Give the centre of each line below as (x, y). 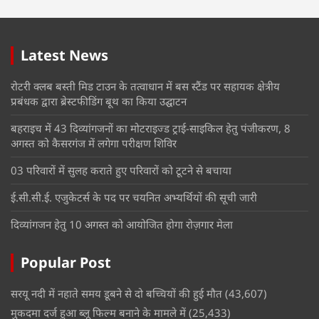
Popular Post (66, 263)
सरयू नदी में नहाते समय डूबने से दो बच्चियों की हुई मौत (116, 294)
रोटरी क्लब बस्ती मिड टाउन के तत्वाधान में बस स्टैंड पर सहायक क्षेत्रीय (145, 87)
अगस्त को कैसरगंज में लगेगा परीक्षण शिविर (94, 143)
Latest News (64, 56)
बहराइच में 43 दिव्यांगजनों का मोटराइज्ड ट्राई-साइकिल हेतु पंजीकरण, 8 (151, 129)
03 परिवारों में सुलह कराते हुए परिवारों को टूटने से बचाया (121, 171)
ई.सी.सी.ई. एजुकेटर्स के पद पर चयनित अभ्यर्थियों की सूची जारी (135, 198)
